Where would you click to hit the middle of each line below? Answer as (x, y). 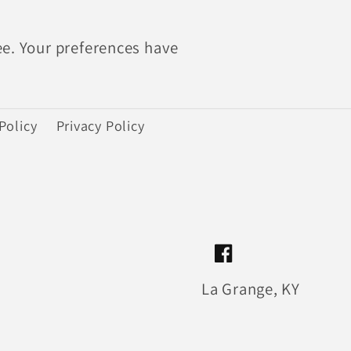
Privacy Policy (100, 125)
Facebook (244, 263)
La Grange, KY (250, 288)
